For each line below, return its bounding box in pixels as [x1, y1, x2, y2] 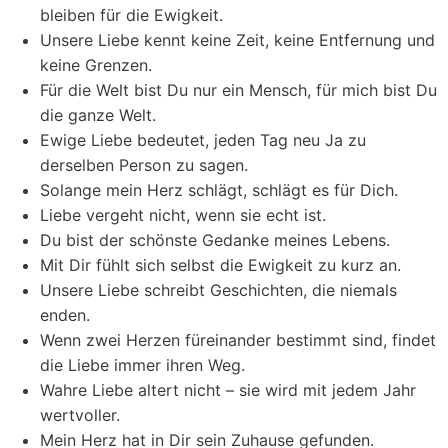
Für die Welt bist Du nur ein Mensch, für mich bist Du [40, 80, 437, 100]
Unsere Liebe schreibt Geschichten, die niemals [40, 280, 397, 300]
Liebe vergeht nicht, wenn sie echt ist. [40, 205, 326, 225]
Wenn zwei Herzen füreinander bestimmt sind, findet [40, 330, 436, 350]
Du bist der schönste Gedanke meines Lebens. [40, 230, 390, 250]
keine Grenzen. [40, 55, 152, 75]
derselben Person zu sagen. [40, 155, 248, 175]
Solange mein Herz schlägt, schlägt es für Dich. [40, 180, 398, 200]
